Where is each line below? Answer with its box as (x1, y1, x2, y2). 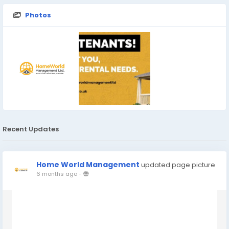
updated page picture (141, 159, 215, 170)
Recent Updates (3, 124, 59, 134)
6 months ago (36, 169, 77, 178)
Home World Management (36, 159, 140, 170)
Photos (25, 10, 51, 20)
